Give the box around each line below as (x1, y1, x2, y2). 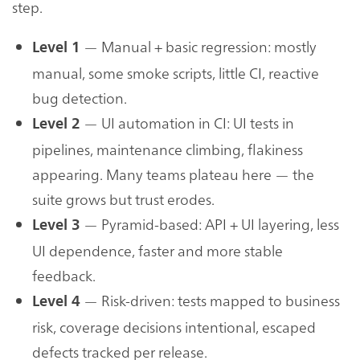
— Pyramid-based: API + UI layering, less (80, 214, 339, 235)
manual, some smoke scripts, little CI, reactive (32, 63, 319, 84)
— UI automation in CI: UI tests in (80, 112, 294, 133)
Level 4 (32, 292, 80, 311)
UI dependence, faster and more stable (32, 240, 283, 261)
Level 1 (32, 39, 80, 57)
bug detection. (32, 88, 127, 108)
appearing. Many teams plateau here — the (32, 164, 314, 185)
